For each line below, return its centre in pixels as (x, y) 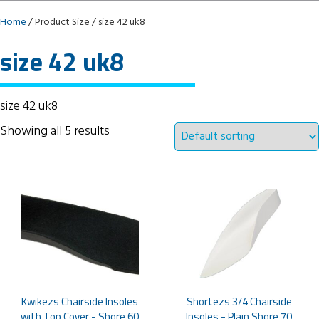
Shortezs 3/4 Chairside (239, 302)
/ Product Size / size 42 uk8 (86, 22)
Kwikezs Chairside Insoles (79, 302)
